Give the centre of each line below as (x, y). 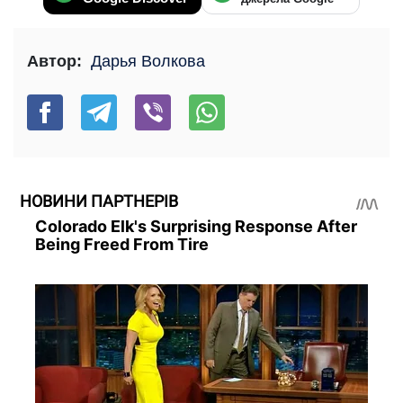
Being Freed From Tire (121, 244)
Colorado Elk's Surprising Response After (196, 226)
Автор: (54, 62)
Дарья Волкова (148, 62)
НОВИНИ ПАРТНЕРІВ (99, 201)
